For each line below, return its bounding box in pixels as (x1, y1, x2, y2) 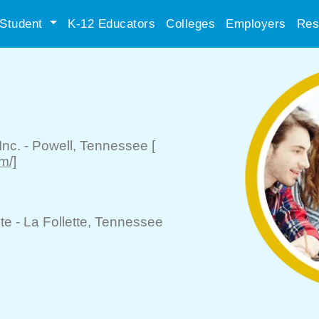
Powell (32, 138, 73, 153)
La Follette (23, 214, 88, 229)
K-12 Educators (68, 16, 155, 31)
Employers (226, 16, 286, 31)
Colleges (166, 16, 215, 31)
